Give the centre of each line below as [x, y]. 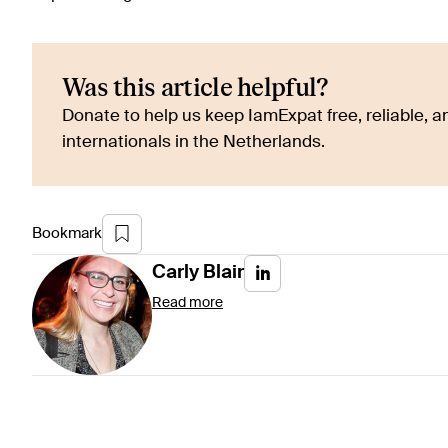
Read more [187, 302]
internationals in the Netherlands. [193, 142]
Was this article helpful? [195, 88]
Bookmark [67, 233]
